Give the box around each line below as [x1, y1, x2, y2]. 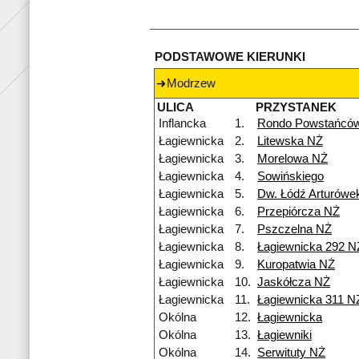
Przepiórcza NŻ [257, 205, 340, 219]
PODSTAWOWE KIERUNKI [155, 50, 305, 64]
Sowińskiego [257, 170, 324, 184]
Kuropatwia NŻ [257, 258, 335, 272]
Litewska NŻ [257, 135, 323, 148]
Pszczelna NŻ [257, 223, 332, 236]
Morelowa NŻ [257, 152, 328, 166]
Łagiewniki [257, 329, 312, 342]
